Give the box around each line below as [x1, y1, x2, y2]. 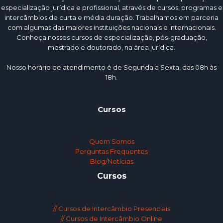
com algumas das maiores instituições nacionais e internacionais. [7, 23, 216, 31]
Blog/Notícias [90, 157, 133, 166]
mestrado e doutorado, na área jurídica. [48, 43, 175, 51]
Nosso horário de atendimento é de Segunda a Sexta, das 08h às [6, 63, 217, 71]
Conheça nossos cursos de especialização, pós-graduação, [16, 33, 207, 41]
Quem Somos [89, 137, 134, 146]
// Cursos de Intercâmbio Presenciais [53, 204, 170, 213]
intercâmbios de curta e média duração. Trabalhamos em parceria [4, 13, 219, 21]
